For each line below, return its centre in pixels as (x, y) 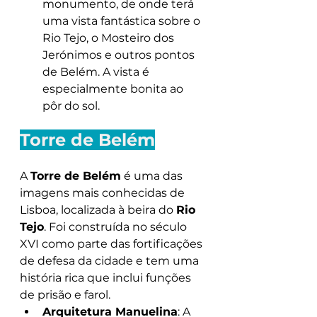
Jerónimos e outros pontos (120, 55)
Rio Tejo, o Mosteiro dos (110, 38)
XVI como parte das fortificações (113, 244)
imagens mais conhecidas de (104, 193)
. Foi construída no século (117, 227)
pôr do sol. (71, 106)
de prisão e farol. (65, 295)
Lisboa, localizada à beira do (98, 210)
